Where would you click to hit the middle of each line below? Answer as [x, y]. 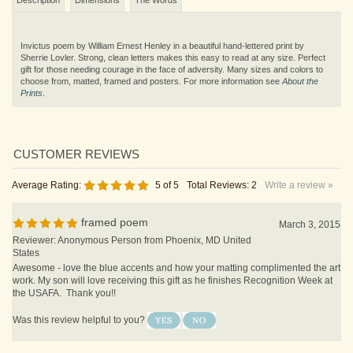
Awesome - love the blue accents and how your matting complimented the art [176, 251]
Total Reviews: [219, 168]
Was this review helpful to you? [80, 302]
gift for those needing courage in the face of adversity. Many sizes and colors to [172, 52]
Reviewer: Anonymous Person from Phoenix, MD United [132, 223]
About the [300, 64]
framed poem [113, 205]
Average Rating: [46, 168]
